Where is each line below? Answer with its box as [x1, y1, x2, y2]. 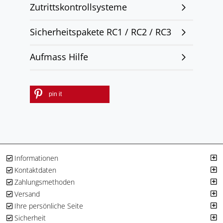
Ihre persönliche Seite [12, 201, 84, 211]
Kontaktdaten [12, 165, 57, 175]
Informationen [12, 153, 59, 163]
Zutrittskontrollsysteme [30, 1, 127, 13]
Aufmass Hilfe [30, 51, 88, 63]
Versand [12, 189, 40, 199]
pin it [49, 91, 62, 98]
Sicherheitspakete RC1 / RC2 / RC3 [30, 26, 171, 38]
